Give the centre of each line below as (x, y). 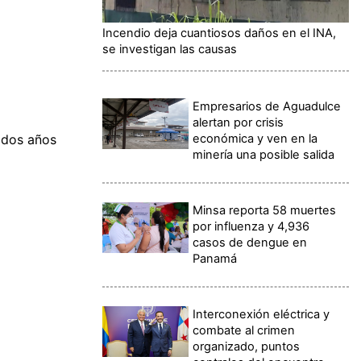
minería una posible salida (264, 154)
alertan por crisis (239, 122)
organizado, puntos (247, 346)
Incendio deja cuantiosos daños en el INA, (219, 33)
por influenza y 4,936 (251, 226)
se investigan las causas (170, 49)
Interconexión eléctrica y (261, 314)
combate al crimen (244, 330)
